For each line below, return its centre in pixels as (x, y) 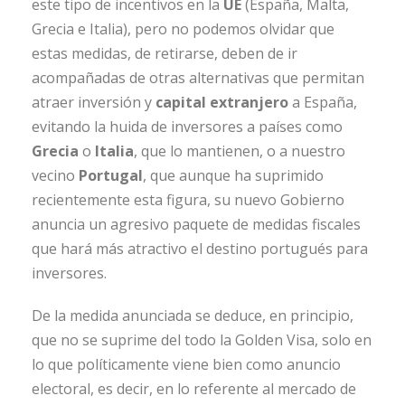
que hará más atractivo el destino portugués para (200, 249)
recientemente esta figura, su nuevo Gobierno (188, 200)
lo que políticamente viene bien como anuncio (186, 365)
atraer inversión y (94, 103)
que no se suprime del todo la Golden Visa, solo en (202, 340)
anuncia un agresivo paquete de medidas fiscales (196, 225)
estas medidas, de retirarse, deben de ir (165, 54)
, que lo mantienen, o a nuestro (240, 151)
